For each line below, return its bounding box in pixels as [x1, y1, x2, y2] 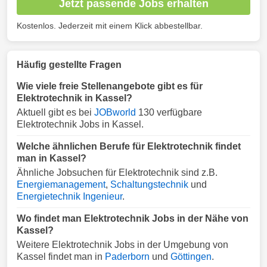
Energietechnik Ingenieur [17, 191, 122, 201]
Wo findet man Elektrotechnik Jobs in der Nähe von [17, 213, 249, 223]
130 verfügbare [136, 107, 202, 117]
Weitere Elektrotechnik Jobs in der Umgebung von [17, 240, 228, 250]
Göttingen [170, 252, 212, 262]
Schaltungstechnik [110, 179, 188, 190]
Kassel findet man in [17, 252, 105, 262]
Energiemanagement [17, 179, 105, 190]
